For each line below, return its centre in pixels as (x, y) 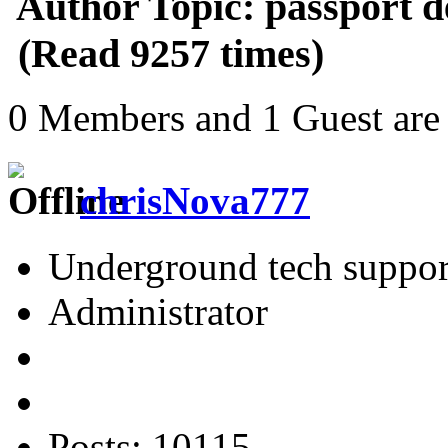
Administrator (158, 311)
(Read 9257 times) (166, 53)
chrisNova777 (195, 200)
